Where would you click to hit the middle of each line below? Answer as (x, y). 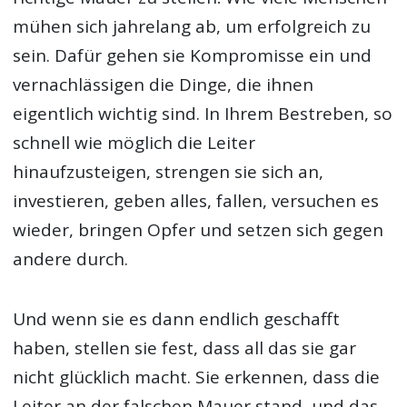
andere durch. (71, 259)
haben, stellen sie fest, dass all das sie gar (185, 348)
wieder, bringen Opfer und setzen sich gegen (199, 230)
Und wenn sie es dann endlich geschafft (177, 319)
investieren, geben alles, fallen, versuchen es (196, 201)
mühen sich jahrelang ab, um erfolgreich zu (192, 27)
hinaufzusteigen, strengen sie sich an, (169, 172)
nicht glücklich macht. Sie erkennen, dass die (197, 377)
